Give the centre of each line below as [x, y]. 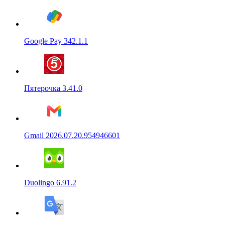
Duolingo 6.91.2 [50, 183]
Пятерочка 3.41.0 [53, 88]
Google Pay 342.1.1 [56, 41]
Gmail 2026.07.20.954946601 [72, 136]
